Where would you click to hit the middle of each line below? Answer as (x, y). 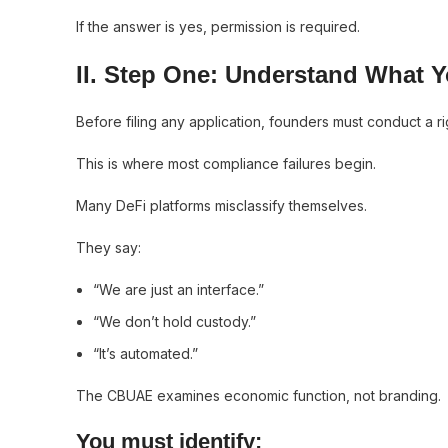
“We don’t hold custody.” (174, 321)
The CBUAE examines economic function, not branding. (258, 395)
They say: (108, 247)
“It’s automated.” (145, 353)
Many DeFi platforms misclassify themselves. (221, 205)
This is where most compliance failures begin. (226, 163)
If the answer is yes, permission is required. (218, 26)
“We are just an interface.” (178, 289)
